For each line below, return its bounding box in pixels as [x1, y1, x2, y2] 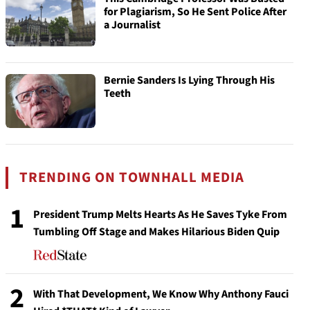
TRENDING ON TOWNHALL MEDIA [19, 167, 245, 188]
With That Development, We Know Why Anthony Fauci [33, 286, 289, 302]
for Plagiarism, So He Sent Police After [104, 4, 286, 19]
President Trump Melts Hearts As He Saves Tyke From [33, 207, 287, 222]
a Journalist [104, 17, 161, 33]
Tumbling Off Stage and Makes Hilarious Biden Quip [33, 224, 280, 239]
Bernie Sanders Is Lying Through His [104, 73, 275, 88]
